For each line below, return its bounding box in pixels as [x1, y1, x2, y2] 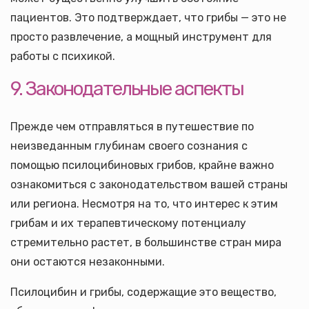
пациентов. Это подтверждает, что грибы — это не [10, 11, 286, 24]
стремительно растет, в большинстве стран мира [10, 236, 281, 249]
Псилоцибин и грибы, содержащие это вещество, [10, 286, 277, 299]
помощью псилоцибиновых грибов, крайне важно [10, 159, 274, 172]
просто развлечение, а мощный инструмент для [10, 30, 272, 43]
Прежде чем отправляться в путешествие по [10, 120, 254, 133]
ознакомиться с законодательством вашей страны [10, 178, 288, 191]
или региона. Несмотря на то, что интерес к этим [10, 197, 278, 210]
